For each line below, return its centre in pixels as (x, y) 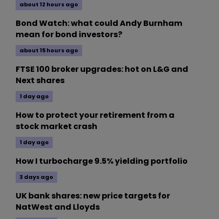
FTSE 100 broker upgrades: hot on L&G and (102, 69)
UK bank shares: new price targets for (93, 196)
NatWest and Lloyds (58, 207)
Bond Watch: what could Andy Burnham (99, 23)
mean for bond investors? (69, 35)
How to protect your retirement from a (95, 115)
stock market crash (56, 127)
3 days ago (36, 177)
